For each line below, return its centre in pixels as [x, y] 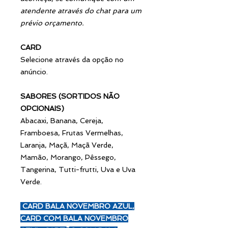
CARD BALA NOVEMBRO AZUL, [77, 206]
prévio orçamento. [52, 23]
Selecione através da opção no [72, 59]
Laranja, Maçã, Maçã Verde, [67, 145]
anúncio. [34, 72]
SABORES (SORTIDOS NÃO [70, 96]
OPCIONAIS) [42, 108]
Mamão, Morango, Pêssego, [68, 157]
